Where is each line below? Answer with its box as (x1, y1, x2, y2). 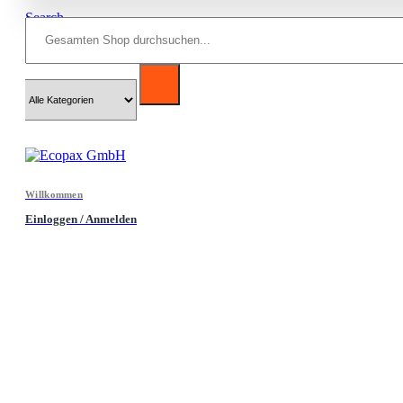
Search (25, 10, 64, 26)
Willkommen (25, 189, 83, 201)
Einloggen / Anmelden (25, 212, 137, 227)
